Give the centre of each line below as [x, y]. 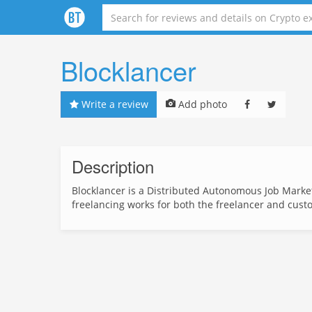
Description [113, 166]
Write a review [114, 104]
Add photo [201, 104]
